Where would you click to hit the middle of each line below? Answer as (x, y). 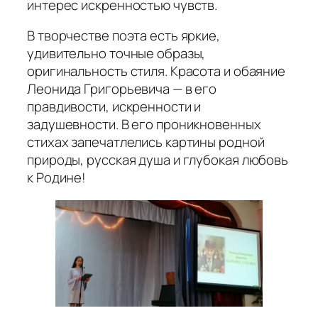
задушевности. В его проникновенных (144, 125)
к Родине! (57, 178)
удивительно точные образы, (116, 54)
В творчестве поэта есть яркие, (124, 36)
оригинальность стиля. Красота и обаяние (157, 71)
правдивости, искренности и (116, 107)
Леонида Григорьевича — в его (122, 89)
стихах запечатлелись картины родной (146, 142)
